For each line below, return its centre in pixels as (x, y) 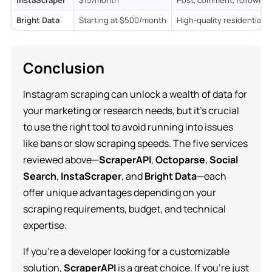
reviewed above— (61, 159)
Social (223, 159)
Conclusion (63, 67)
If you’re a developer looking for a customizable (126, 251)
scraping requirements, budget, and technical (124, 209)
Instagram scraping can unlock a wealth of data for (135, 94)
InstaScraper (91, 176)
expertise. (45, 225)
